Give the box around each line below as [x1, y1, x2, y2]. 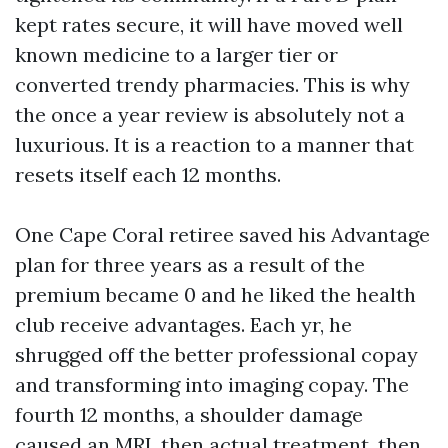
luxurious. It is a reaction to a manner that [15, 132, 414, 157]
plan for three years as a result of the [15, 252, 365, 277]
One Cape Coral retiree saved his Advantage [15, 222, 430, 247]
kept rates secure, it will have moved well [15, 12, 403, 37]
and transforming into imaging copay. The [15, 372, 409, 397]
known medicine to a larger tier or [15, 42, 338, 67]
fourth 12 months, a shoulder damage [15, 402, 363, 427]
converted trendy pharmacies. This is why [15, 72, 410, 97]
